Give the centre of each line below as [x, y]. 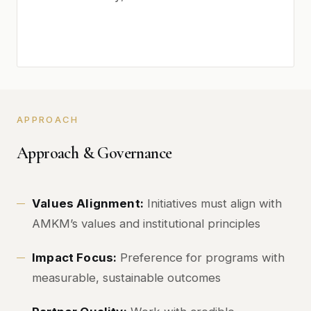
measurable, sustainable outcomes [126, 278]
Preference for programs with [201, 258]
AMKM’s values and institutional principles [146, 224]
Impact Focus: [75, 258]
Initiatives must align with [212, 203]
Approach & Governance [94, 153]
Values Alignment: [88, 203]
